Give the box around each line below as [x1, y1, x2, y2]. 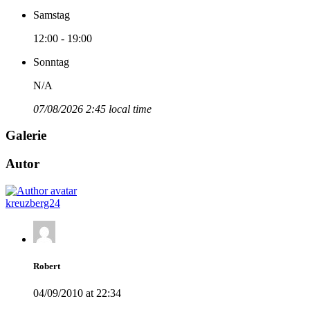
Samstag [33, 8, 70, 21]
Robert [33, 261, 60, 272]
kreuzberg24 [6, 197, 60, 209]
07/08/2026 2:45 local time [33, 102, 152, 115]
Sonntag [33, 55, 69, 68]
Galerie [6, 128, 46, 143]
